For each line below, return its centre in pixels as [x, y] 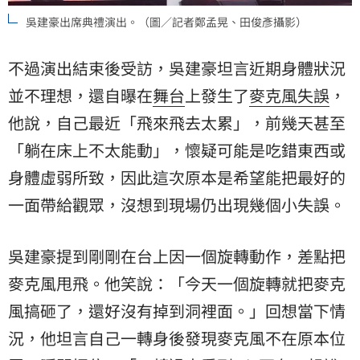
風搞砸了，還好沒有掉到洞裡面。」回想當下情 [177, 311]
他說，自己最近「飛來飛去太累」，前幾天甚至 [177, 123]
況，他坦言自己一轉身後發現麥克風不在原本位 [177, 338]
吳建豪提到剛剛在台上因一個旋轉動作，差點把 [177, 256]
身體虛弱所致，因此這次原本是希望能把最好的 [177, 178]
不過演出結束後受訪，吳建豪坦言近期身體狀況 [177, 68]
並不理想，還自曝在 [80, 96]
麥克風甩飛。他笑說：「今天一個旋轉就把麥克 [177, 284]
